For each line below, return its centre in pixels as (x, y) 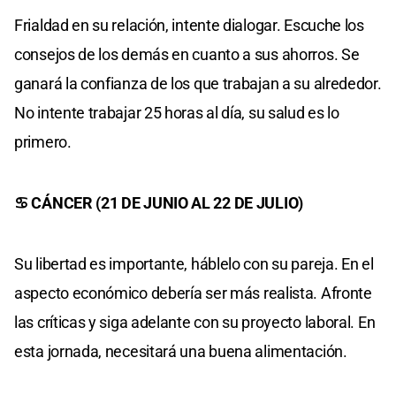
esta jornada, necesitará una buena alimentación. (181, 351)
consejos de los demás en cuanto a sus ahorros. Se (187, 54)
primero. (43, 141)
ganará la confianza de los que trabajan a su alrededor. (198, 83)
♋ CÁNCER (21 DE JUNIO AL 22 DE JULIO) (159, 202)
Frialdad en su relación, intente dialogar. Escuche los (189, 25)
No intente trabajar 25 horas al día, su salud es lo (177, 112)
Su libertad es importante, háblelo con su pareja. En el (194, 263)
